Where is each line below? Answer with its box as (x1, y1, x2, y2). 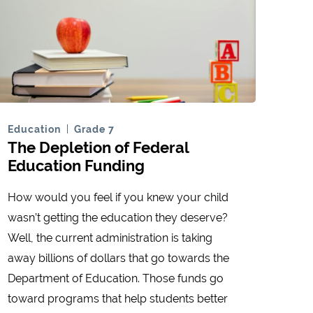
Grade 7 (74, 124, 115, 136)
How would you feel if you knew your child (8, 191, 228, 205)
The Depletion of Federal (8, 138, 189, 157)
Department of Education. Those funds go (8, 272, 224, 286)
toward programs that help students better (8, 292, 228, 306)
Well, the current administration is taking (8, 231, 212, 245)
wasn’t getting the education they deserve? (8, 211, 228, 225)
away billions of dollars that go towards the (8, 252, 229, 265)
